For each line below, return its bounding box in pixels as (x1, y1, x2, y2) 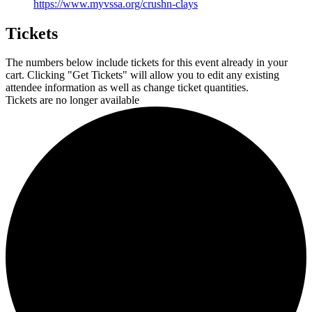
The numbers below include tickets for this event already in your (6, 56, 288, 69)
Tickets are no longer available (6, 94, 139, 107)
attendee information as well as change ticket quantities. (6, 81, 249, 94)
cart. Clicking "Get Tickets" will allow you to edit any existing (6, 69, 279, 81)
